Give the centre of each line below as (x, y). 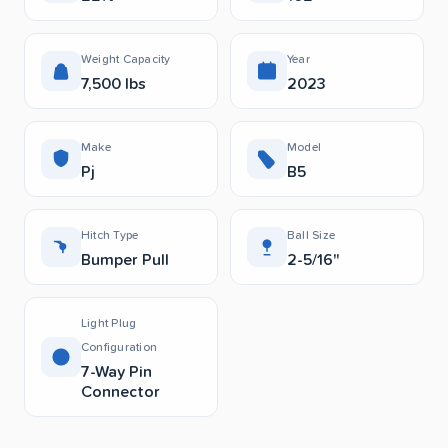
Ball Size (311, 236)
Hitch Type (110, 236)
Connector (120, 392)
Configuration (119, 348)
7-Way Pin (116, 372)
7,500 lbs (113, 84)
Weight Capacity (126, 60)
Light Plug (109, 324)
